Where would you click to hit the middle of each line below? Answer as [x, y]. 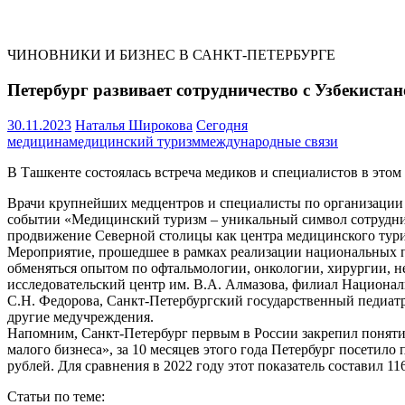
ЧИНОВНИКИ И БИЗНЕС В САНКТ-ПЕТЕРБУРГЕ [171, 55]
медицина [38, 141]
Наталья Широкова [134, 125]
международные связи [269, 141]
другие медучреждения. [80, 316]
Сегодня [222, 125]
